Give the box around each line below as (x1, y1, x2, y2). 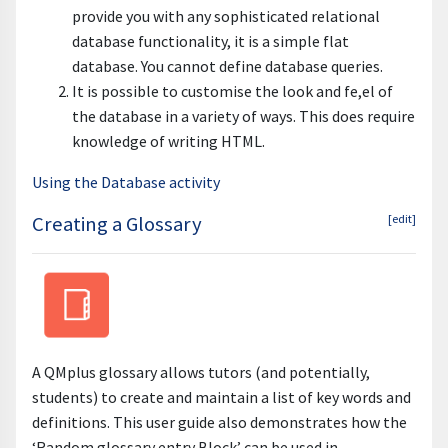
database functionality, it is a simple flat (72, 31, 349, 52)
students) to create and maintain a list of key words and (32, 386, 411, 407)
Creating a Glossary (32, 211, 202, 238)
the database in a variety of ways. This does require (72, 106, 415, 127)
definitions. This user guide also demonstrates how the (32, 411, 407, 432)
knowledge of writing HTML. (72, 131, 265, 152)
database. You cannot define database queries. (72, 56, 383, 77)
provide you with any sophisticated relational (72, 6, 380, 27)
